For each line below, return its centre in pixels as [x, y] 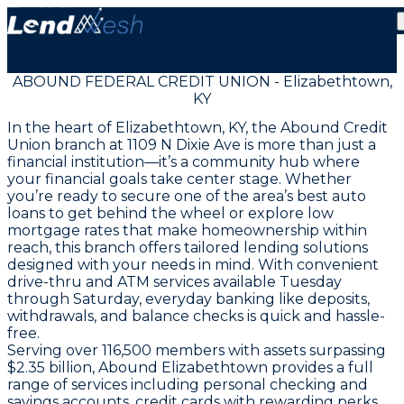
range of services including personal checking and [188, 385]
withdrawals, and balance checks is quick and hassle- [196, 317]
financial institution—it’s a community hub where [184, 162]
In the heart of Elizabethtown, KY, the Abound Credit [197, 128]
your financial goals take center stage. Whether [179, 179]
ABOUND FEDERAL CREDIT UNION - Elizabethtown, [202, 82]
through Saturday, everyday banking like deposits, [188, 299]
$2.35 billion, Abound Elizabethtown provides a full [190, 368]
